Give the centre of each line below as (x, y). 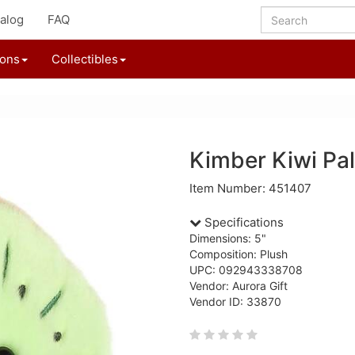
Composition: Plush (239, 254)
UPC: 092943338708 (246, 270)
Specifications (242, 222)
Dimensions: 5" (228, 238)
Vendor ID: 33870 (235, 302)
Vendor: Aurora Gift (239, 286)
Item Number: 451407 (250, 188)
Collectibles (85, 59)
